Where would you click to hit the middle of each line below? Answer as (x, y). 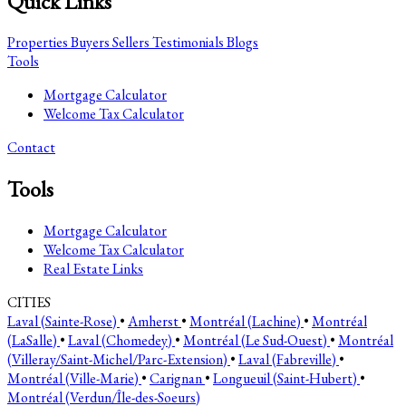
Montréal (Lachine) (246, 322)
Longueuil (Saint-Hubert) (286, 379)
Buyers (89, 43)
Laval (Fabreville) (289, 360)
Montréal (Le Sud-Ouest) (256, 341)
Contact (31, 148)
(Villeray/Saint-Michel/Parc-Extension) (119, 360)
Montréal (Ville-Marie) (74, 379)
